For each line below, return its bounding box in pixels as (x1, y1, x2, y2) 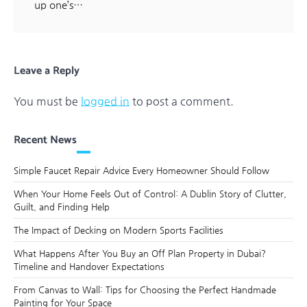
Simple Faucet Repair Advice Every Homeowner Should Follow (14, 164, 269, 175)
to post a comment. (130, 94, 234, 108)
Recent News (14, 130, 77, 149)
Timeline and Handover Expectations (14, 260, 164, 271)
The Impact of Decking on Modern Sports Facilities (14, 224, 223, 235)
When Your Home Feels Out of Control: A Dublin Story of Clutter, (14, 188, 286, 199)
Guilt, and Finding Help (14, 201, 110, 212)
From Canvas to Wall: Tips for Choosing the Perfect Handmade (14, 284, 276, 295)
